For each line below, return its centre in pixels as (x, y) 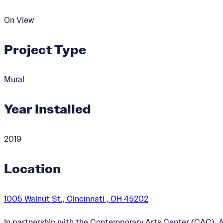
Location (32, 168)
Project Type (45, 50)
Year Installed (48, 109)
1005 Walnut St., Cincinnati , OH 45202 (76, 198)
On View (19, 20)
